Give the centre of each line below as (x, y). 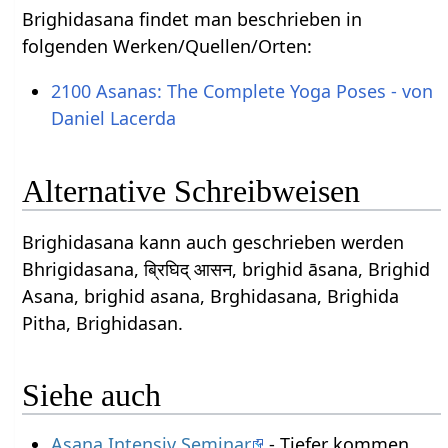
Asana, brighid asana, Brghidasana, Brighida (211, 295)
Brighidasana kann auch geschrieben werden (213, 241)
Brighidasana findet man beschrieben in (192, 19)
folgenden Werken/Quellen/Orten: (167, 46)
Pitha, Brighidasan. (103, 322)
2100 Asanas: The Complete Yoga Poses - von (241, 91)
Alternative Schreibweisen (191, 190)
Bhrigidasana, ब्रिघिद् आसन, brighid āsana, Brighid (226, 268)
